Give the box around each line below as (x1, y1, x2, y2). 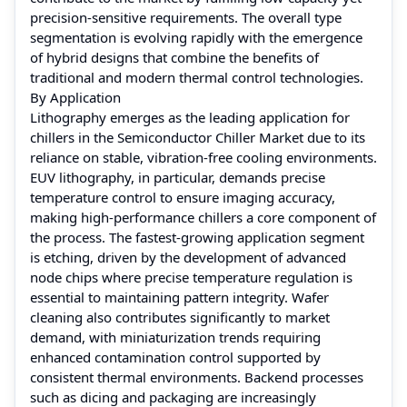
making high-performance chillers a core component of (30, 207, 376, 226)
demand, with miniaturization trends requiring (30, 327, 321, 346)
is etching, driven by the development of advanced (30, 247, 346, 266)
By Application (30, 87, 121, 106)
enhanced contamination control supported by (30, 347, 321, 366)
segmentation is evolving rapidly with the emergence (30, 27, 362, 46)
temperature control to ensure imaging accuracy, (30, 187, 335, 206)
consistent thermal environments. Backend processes (30, 367, 363, 386)
